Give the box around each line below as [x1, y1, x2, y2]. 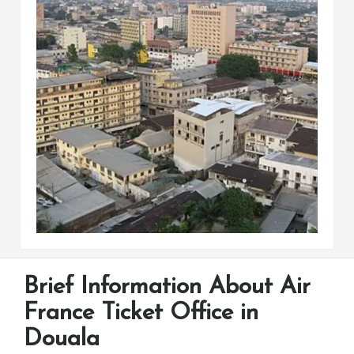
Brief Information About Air [24, 274, 311, 299]
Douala [24, 326, 100, 352]
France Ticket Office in [24, 300, 258, 326]
